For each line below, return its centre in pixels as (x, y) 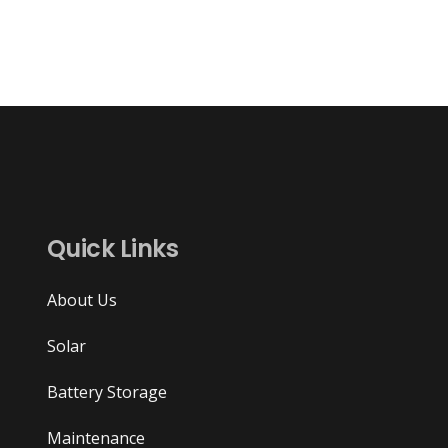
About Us (81, 300)
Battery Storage (106, 392)
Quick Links (112, 249)
